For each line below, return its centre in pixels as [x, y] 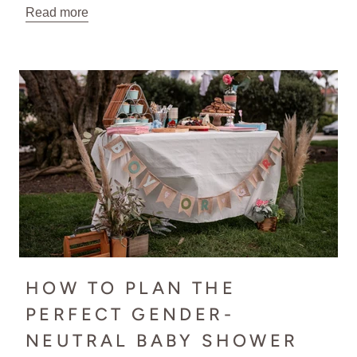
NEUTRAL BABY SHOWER [162, 341]
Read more [57, 12]
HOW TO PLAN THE [131, 288]
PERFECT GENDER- [130, 315]
